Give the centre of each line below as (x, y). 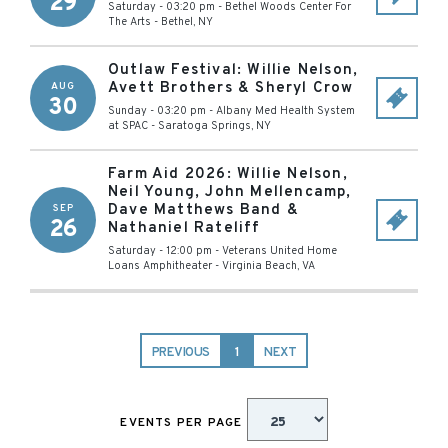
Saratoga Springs (204, 126)
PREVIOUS (181, 353)
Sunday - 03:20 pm (157, 111)
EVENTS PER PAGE (183, 423)
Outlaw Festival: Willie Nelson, (233, 70)
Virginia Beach (259, 266)
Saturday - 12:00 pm (160, 251)
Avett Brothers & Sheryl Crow (231, 88)
